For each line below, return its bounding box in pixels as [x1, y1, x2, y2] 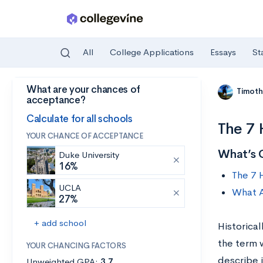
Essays [210, 46, 236, 58]
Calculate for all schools [26, 112, 133, 125]
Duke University [59, 149, 119, 160]
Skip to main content [12, 86, 95, 97]
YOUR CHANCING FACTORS [26, 241, 126, 251]
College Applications [110, 46, 194, 58]
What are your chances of [26, 83, 140, 96]
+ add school [34, 217, 86, 228]
